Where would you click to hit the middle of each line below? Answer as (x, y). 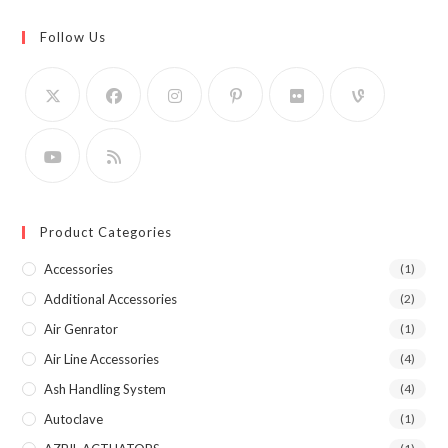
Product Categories (106, 231)
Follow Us (73, 36)
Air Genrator (81, 328)
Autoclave (74, 418)
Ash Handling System (105, 388)
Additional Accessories (111, 298)
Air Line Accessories (102, 358)
